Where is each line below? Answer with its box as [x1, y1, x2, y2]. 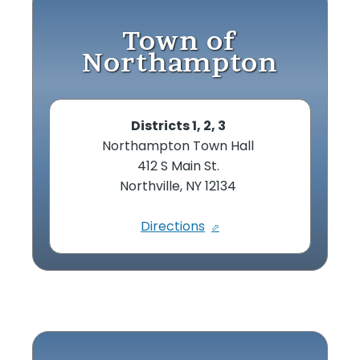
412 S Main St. [137, 156, 223, 175]
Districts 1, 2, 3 [130, 116, 226, 135]
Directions [140, 216, 205, 235]
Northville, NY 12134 [120, 176, 240, 195]
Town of [121, 24, 238, 56]
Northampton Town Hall [102, 136, 258, 155]
